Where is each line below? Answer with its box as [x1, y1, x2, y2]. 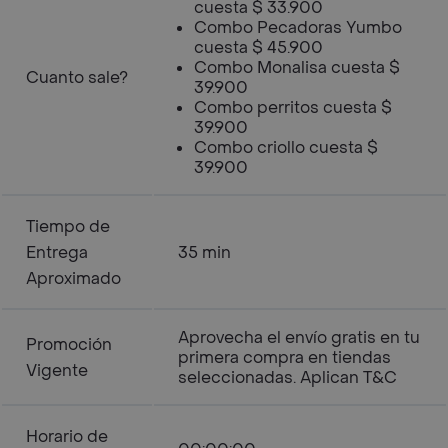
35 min [178, 242, 231, 263]
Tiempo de [26, 216, 110, 237]
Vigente [26, 360, 88, 381]
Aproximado [26, 268, 121, 289]
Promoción [26, 334, 112, 355]
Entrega [26, 242, 88, 263]
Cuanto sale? [26, 67, 128, 88]
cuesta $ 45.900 [194, 37, 323, 58]
